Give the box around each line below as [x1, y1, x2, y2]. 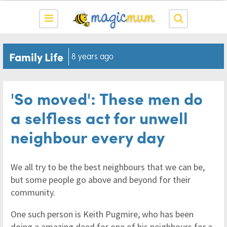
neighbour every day [11, 125, 165, 148]
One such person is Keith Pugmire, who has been [11, 208, 194, 220]
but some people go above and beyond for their [11, 174, 191, 185]
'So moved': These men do [11, 87, 203, 109]
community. [11, 186, 55, 198]
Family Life [9, 49, 63, 64]
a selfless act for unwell [11, 106, 188, 129]
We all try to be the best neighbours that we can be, [11, 161, 205, 173]
